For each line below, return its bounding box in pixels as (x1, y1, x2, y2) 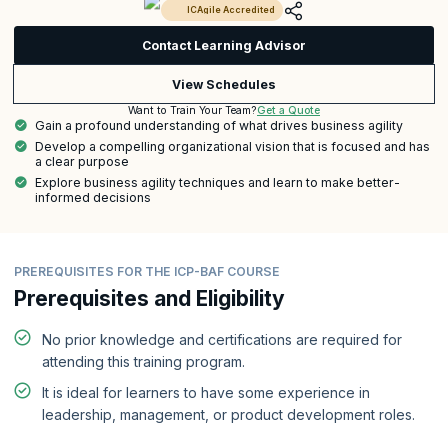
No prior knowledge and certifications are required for (42, 331, 402, 349)
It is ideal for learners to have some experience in (42, 383, 370, 401)
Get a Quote (257, 103, 320, 117)
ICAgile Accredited (186, 5, 275, 16)
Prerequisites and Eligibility (14, 285, 285, 311)
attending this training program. (42, 353, 245, 371)
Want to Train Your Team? (128, 104, 257, 118)
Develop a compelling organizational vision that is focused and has (35, 138, 430, 154)
